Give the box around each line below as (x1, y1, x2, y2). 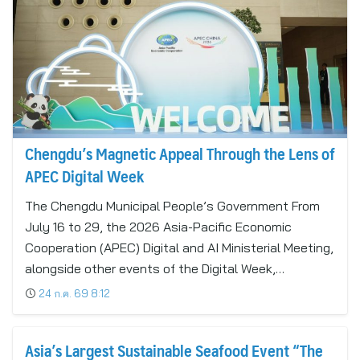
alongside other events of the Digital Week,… (25, 260, 284, 276)
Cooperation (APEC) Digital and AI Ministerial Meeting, (25, 239, 333, 256)
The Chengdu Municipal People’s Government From (25, 198, 320, 214)
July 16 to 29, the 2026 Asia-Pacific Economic (25, 219, 292, 235)
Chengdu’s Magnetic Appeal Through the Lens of (25, 140, 335, 167)
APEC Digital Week (25, 162, 144, 190)
